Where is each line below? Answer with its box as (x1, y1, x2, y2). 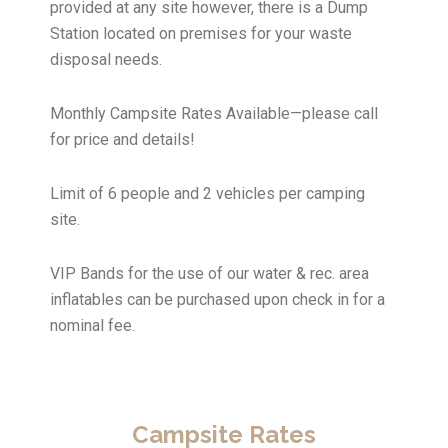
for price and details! (50, 130, 195, 149)
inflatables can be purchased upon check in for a (50, 290, 385, 309)
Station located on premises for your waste (50, 24, 352, 43)
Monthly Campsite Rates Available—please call (50, 104, 378, 123)
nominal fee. (50, 316, 135, 335)
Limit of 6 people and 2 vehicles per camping (50, 184, 365, 203)
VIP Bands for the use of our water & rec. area (50, 264, 369, 283)
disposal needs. (50, 50, 162, 69)
